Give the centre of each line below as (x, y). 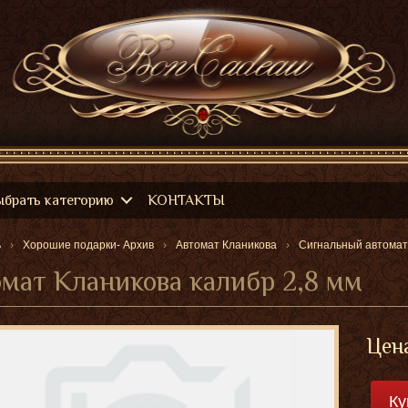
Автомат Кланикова (226, 245)
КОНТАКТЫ (186, 200)
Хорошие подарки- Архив (88, 245)
